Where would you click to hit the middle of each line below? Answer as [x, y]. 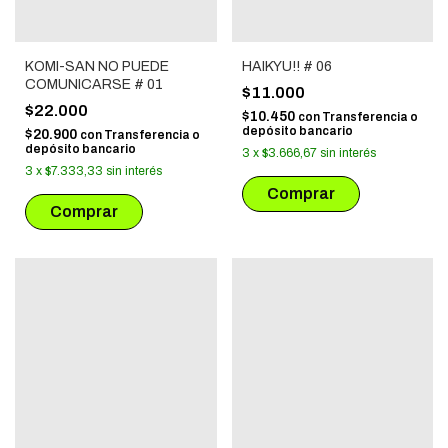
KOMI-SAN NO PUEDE [97, 66]
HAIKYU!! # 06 [286, 66]
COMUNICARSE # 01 [94, 84]
